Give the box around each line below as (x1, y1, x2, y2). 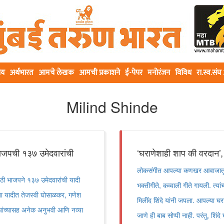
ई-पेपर (125, 66, 142, 79)
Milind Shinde (66, 96, 158, 117)
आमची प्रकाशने (79, 66, 120, 79)
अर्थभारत (10, 66, 33, 79)
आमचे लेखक (38, 66, 74, 79)
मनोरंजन (147, 66, 170, 79)
